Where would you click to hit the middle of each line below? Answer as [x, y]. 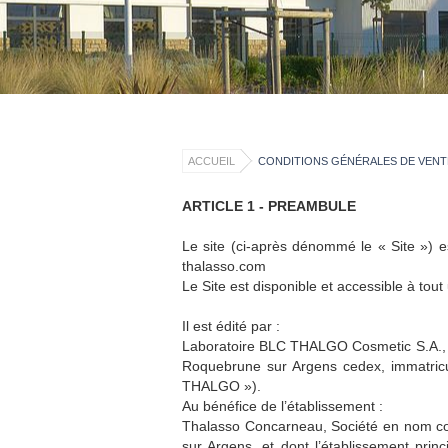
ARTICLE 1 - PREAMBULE [269, 206]
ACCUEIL [211, 161]
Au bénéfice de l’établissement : [284, 406]
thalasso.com [224, 266]
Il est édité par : [231, 326]
